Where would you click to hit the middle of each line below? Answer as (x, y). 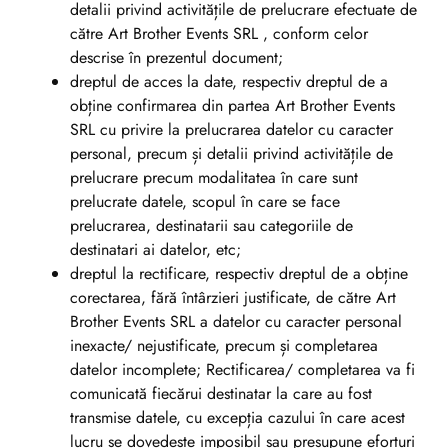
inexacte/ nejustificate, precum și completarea (224, 345)
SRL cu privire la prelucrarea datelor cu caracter (231, 129)
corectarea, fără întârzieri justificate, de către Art (233, 297)
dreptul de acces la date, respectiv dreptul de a (229, 81)
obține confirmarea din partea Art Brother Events (232, 105)
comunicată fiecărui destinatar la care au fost (221, 393)
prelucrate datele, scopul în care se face (205, 201)
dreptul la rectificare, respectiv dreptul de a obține (239, 273)
